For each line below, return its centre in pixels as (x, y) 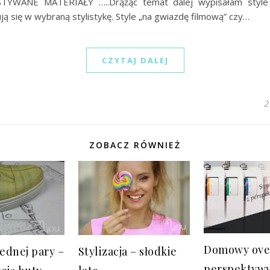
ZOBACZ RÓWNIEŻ (135, 145)
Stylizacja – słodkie (127, 251)
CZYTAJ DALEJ (135, 61)
